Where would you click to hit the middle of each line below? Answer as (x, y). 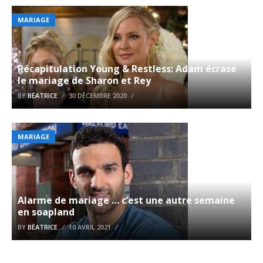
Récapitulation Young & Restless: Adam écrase (127, 69)
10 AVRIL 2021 (90, 227)
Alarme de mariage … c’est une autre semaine (126, 200)
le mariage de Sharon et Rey (84, 81)
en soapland (46, 212)
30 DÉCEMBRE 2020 (98, 96)
